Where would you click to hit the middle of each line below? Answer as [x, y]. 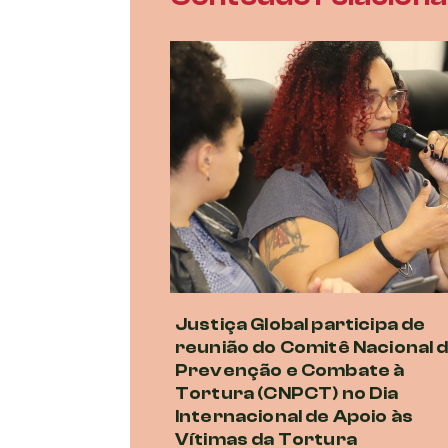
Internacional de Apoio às [294, 416]
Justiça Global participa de [300, 324]
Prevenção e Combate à [290, 370]
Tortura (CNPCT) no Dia [287, 393]
